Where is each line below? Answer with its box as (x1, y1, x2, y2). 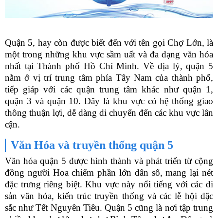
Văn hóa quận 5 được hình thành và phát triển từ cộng (5, 156, 213, 166)
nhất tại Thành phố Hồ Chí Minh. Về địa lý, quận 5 (5, 61, 213, 72)
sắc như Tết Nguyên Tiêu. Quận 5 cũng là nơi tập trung (5, 202, 213, 213)
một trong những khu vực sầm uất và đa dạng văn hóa (5, 49, 213, 60)
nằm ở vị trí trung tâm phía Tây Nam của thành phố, (5, 73, 213, 83)
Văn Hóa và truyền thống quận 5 (11, 139, 173, 152)
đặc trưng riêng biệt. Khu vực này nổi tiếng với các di (5, 179, 213, 190)
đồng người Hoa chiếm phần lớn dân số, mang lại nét (5, 167, 213, 178)
